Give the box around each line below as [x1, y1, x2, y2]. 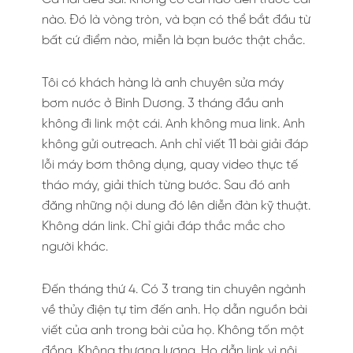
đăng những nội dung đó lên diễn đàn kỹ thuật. [42, 199, 310, 213]
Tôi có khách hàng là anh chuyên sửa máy [42, 76, 284, 90]
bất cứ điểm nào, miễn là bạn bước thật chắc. [42, 33, 305, 47]
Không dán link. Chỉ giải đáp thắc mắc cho [42, 219, 285, 233]
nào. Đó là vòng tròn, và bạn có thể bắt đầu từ [42, 13, 310, 27]
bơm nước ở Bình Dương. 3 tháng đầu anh [42, 96, 284, 110]
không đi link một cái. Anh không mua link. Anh [42, 117, 305, 131]
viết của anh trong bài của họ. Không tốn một [42, 323, 304, 337]
